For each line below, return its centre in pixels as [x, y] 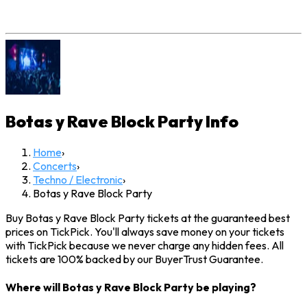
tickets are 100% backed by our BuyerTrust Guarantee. [134, 259]
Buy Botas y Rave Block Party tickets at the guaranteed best [148, 218]
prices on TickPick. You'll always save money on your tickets [145, 232]
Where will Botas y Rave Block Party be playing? [131, 287]
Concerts [55, 166]
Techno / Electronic [78, 180]
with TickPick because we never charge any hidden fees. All [145, 246]
